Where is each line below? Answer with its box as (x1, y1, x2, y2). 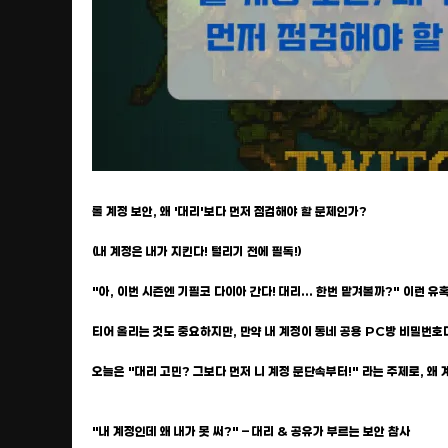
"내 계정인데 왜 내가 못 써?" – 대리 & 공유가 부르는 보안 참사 (92, 424, 410, 438)
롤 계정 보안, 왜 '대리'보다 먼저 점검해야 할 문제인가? (92, 204, 367, 218)
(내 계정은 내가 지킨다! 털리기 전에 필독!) (92, 244, 302, 258)
